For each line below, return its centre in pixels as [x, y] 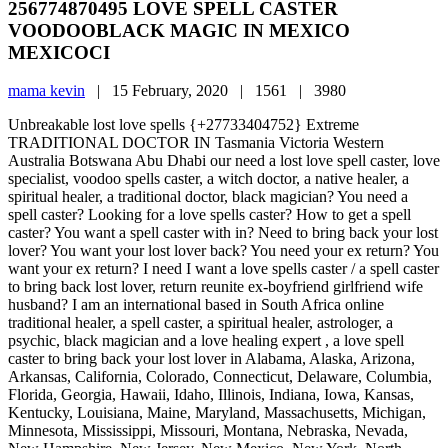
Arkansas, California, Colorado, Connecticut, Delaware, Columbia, [220, 377]
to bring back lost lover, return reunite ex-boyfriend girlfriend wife [215, 287]
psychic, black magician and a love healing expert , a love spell [206, 341]
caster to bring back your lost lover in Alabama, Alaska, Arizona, [211, 359]
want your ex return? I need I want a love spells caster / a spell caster [223, 269]
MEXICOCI [59, 52]
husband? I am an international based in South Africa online [196, 305]
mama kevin [46, 91]
